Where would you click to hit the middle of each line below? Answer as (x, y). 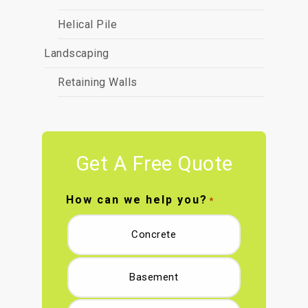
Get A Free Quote (154, 163)
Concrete (154, 235)
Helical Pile (87, 24)
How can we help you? (136, 199)
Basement (154, 277)
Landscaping (77, 53)
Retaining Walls (98, 82)
